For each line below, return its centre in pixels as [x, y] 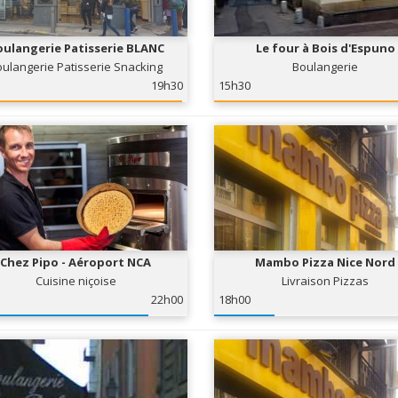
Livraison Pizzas [326, 281]
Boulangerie [326, 67]
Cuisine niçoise [76, 281]
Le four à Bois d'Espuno [325, 48]
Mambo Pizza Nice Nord [326, 262]
